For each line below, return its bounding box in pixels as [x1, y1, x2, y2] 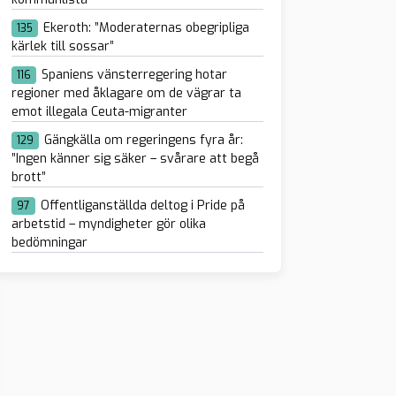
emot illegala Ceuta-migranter [11, 103, 187, 120]
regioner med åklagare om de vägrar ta [11, 84, 241, 102]
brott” [11, 168, 46, 186]
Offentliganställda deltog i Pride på [40, 196, 245, 214]
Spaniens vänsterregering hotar [41, 65, 227, 83]
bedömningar [11, 233, 88, 251]
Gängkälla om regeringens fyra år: [43, 131, 243, 148]
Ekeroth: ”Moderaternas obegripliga [42, 19, 249, 36]
